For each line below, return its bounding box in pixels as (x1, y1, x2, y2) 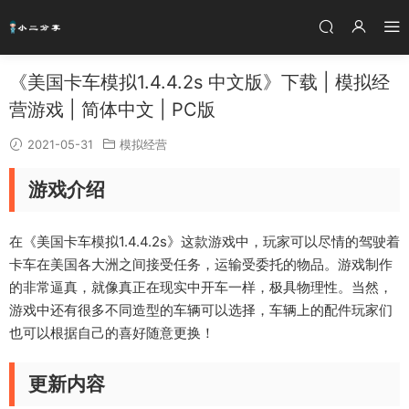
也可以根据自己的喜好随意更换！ (9, 324, 215, 341)
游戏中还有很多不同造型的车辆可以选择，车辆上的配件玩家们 (9, 301, 393, 319)
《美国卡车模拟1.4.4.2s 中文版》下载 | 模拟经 (9, 71, 390, 93)
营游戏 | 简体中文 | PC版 (9, 99, 215, 121)
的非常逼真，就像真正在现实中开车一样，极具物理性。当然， (9, 278, 393, 296)
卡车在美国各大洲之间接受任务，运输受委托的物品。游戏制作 (9, 256, 393, 273)
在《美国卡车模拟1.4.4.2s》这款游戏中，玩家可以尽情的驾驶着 (9, 233, 400, 250)
